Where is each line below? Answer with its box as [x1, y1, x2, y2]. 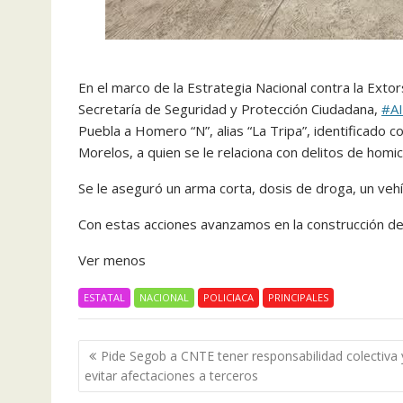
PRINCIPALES [268, 291, 328, 304]
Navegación [77, 337, 193, 363]
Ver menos [78, 251, 146, 269]
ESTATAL [84, 291, 125, 304]
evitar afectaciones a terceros [85, 366, 258, 384]
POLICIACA [203, 291, 254, 304]
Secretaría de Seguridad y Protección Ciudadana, [78, 100, 381, 118]
